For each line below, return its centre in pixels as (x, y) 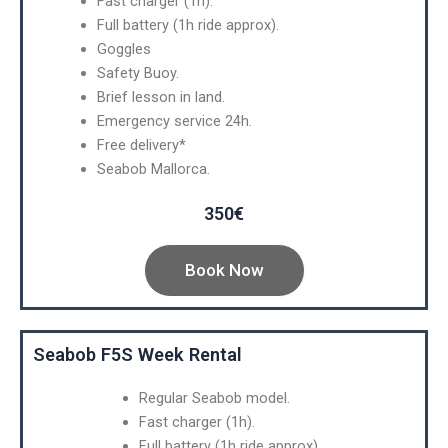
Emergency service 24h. (174, 120)
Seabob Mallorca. (153, 168)
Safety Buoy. (137, 72)
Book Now (224, 269)
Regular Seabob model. (214, 397)
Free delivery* (141, 144)
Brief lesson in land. (160, 96)
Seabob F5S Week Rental (137, 354)
